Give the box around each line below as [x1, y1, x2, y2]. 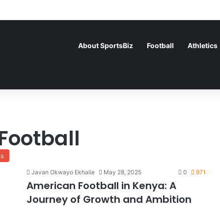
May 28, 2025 [104, 168, 141, 176]
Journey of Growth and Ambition [27, 192, 192, 206]
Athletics [188, 41, 218, 50]
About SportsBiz [78, 41, 133, 50]
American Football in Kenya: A [27, 179, 176, 192]
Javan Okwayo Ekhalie [31, 168, 95, 176]
